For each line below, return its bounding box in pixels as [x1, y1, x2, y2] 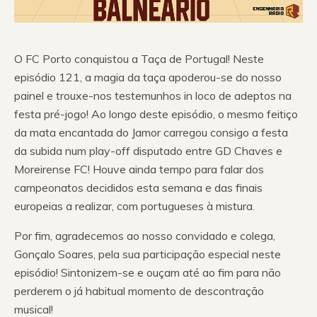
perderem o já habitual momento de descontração [14, 283, 264, 298]
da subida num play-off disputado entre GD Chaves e [14, 143, 282, 158]
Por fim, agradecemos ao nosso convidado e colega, [14, 228, 275, 243]
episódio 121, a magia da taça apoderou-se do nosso [14, 69, 282, 84]
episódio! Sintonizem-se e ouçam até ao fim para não [14, 265, 281, 279]
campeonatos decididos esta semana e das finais [14, 180, 263, 195]
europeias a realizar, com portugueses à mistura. [14, 198, 255, 213]
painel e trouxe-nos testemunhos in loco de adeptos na [14, 88, 292, 103]
